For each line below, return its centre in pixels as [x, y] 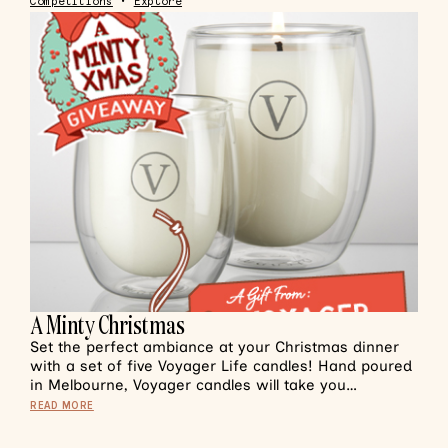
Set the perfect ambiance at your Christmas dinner [214, 347]
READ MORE [62, 405]
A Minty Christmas [107, 324]
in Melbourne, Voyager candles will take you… [193, 385]
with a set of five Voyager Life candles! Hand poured [221, 366]
